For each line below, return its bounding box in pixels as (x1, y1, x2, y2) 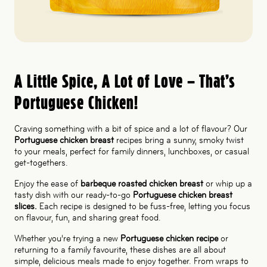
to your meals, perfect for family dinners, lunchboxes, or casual (14, 145, 249, 157)
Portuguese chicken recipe (120, 232, 218, 244)
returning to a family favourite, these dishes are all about (14, 244, 226, 255)
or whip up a (203, 178, 252, 189)
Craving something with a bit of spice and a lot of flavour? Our (14, 123, 247, 134)
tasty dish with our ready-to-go (14, 189, 133, 200)
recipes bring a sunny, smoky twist (114, 134, 244, 145)
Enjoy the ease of (14, 178, 80, 189)
